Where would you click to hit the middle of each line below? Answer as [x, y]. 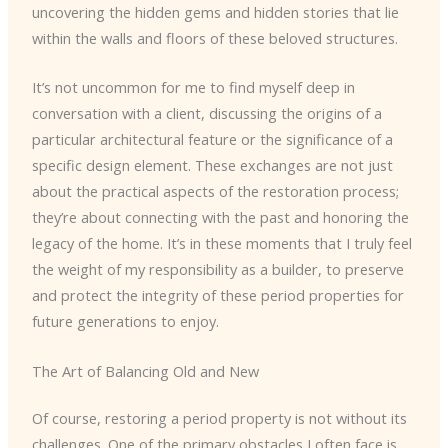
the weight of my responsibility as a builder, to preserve [217, 269]
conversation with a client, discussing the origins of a [206, 113]
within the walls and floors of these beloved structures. [214, 37]
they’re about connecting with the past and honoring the [220, 217]
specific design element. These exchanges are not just [212, 165]
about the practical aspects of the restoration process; [215, 191]
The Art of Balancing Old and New [145, 370]
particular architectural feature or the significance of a [212, 139]
